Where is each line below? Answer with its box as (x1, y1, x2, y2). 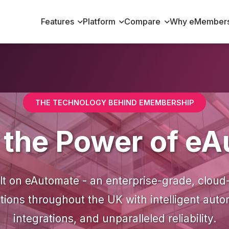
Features (40, 16, 74, 27)
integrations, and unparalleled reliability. (13, 212, 216, 225)
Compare (124, 16, 161, 27)
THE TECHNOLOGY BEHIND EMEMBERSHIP (35, 98, 194, 107)
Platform (83, 16, 116, 27)
